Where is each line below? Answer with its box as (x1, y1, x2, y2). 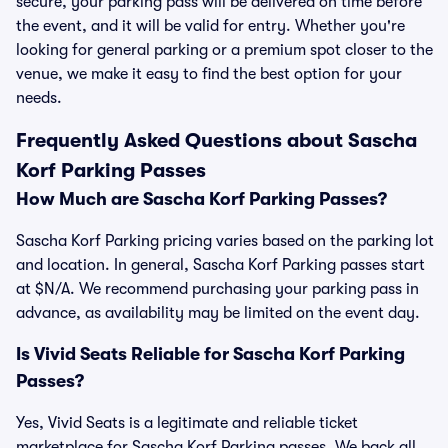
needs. (16, 89, 62, 107)
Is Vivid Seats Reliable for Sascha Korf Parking (16, 344, 405, 364)
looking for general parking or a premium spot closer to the (16, 41, 433, 59)
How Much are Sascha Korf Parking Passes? (16, 189, 387, 209)
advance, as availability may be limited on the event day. (16, 304, 420, 322)
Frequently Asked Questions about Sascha (16, 129, 417, 152)
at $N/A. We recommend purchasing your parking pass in (16, 280, 419, 298)
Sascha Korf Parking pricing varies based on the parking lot (16, 232, 434, 250)
